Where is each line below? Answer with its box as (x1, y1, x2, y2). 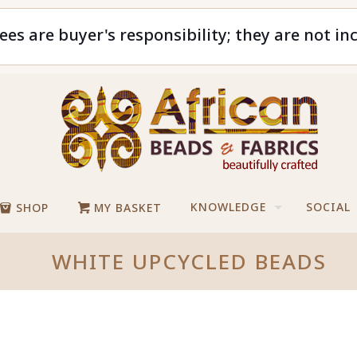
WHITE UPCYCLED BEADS (51, 247, 327, 276)
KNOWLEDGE (190, 199, 267, 214)
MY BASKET (90, 200, 163, 215)
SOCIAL (306, 199, 351, 214)
